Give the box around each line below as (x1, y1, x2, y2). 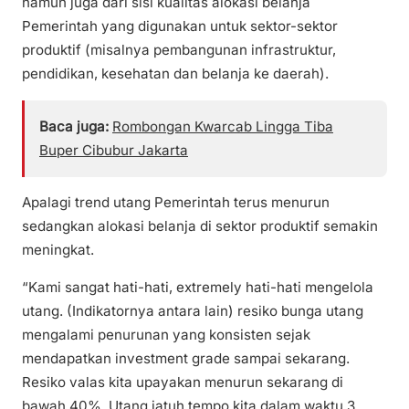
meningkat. (22, 240, 94, 258)
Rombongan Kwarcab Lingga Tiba (112, 117, 333, 135)
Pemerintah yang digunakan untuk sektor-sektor (22, 17, 338, 36)
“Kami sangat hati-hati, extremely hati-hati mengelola (22, 278, 373, 296)
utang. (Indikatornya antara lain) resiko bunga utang (22, 301, 363, 320)
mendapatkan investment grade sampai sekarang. (22, 349, 350, 367)
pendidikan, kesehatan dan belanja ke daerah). (22, 65, 329, 83)
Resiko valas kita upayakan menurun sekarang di (22, 372, 343, 391)
